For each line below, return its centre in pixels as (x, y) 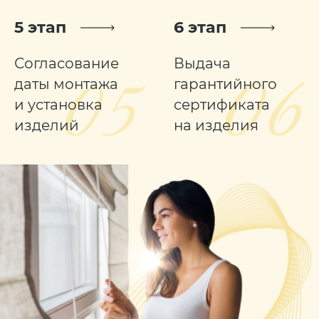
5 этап (40, 27)
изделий (46, 125)
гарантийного (225, 84)
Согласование (66, 63)
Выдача (202, 63)
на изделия (216, 125)
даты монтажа (66, 84)
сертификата (221, 104)
